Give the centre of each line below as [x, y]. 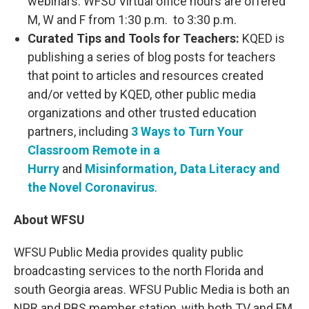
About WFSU [49, 220]
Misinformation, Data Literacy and [182, 169]
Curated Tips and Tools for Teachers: [133, 38]
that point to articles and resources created [146, 76]
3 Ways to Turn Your [186, 131]
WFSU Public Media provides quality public [129, 252]
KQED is [262, 38]
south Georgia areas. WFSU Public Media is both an [152, 289]
